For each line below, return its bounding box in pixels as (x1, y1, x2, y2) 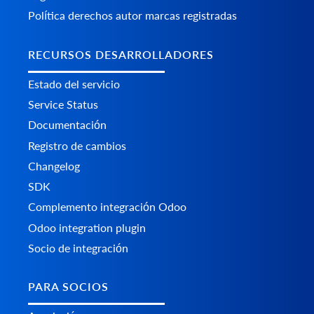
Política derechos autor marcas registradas (28, 8, 237, 22)
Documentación (28, 117, 107, 131)
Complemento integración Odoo (28, 199, 186, 213)
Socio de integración (28, 240, 128, 254)
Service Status (28, 97, 98, 111)
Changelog (28, 158, 80, 172)
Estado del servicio (28, 76, 120, 90)
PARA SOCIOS (28, 280, 109, 294)
